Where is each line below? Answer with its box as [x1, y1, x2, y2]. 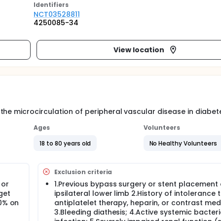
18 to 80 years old [39, 139, 91, 147]
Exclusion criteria [54, 167, 112, 176]
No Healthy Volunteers [149, 139, 217, 147]
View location [113, 44, 164, 55]
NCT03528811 [34, 9, 80, 19]
